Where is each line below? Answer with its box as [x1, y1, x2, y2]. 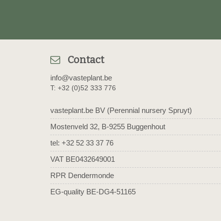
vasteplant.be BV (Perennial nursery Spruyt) [50, 106, 192, 114]
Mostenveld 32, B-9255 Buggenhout [50, 122, 165, 131]
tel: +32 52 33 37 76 [50, 139, 113, 147]
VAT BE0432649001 [50, 155, 115, 163]
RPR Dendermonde [50, 171, 114, 180]
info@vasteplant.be [50, 74, 112, 82]
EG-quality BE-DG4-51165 [50, 187, 136, 196]
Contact [68, 54, 104, 66]
